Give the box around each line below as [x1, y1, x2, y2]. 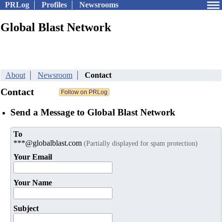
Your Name [13, 178, 52, 187]
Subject [13, 204, 39, 213]
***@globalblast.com [13, 139, 84, 148]
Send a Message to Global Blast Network [10, 107, 175, 117]
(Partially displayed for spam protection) [84, 139, 198, 148]
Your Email [13, 153, 52, 162]
